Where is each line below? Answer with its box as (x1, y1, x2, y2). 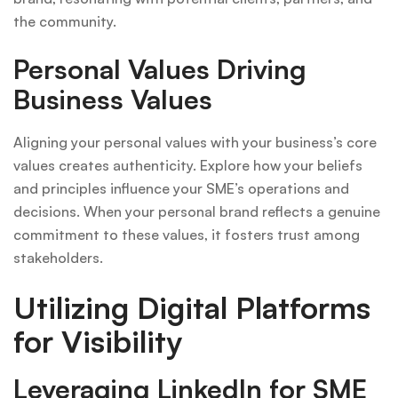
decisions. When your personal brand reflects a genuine (13, 202, 380, 220)
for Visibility (13, 322, 182, 360)
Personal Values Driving (13, 52, 306, 85)
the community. (13, 12, 116, 30)
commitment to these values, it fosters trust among (13, 225, 360, 243)
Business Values (13, 82, 212, 115)
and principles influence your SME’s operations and (13, 179, 349, 197)
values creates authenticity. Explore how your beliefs (13, 155, 362, 174)
